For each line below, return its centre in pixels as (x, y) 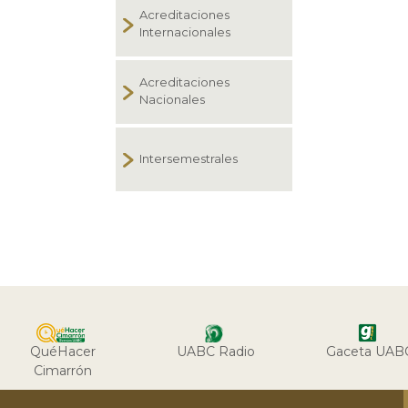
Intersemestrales (189, 158)
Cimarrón (63, 370)
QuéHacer (63, 351)
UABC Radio (216, 351)
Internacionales (185, 32)
